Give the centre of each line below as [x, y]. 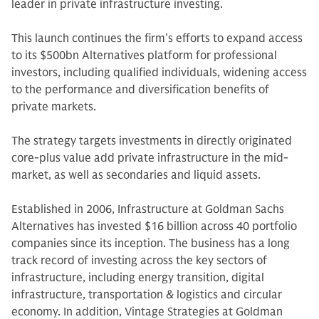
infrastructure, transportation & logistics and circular [147, 295]
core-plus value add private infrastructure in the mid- [150, 158]
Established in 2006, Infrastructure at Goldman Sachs [148, 209]
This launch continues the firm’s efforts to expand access [157, 38]
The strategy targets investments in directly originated [152, 141]
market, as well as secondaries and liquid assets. [136, 175]
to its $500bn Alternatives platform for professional [144, 56]
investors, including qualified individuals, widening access [159, 73]
